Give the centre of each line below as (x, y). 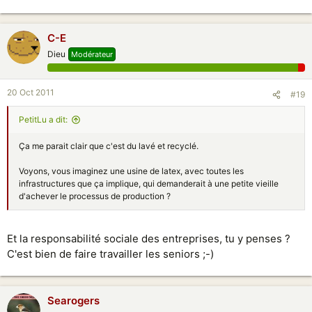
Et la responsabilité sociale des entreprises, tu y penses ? (149, 238)
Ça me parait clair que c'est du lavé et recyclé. (109, 146)
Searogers (73, 300)
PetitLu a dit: (43, 119)
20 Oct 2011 (31, 92)
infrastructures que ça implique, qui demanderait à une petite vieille (149, 184)
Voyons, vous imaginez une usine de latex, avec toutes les (131, 171)
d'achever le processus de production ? (95, 196)
